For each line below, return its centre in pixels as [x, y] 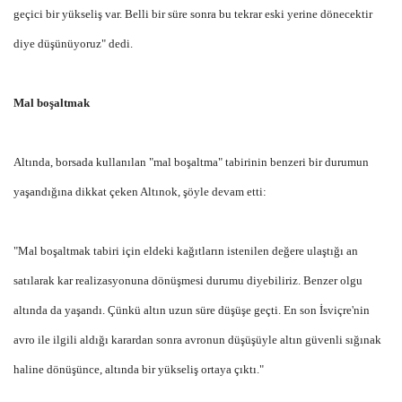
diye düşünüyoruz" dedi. [73, 43]
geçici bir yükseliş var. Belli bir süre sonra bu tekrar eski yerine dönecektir [193, 13]
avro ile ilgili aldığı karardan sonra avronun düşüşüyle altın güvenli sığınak [197, 339]
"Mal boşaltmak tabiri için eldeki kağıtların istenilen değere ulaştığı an [186, 250]
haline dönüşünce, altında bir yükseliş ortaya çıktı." [139, 369]
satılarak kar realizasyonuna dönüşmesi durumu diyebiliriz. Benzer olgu [188, 280]
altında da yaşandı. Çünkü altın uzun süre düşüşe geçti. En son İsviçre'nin [192, 310]
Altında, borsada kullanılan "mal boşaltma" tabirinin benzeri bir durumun [191, 162]
